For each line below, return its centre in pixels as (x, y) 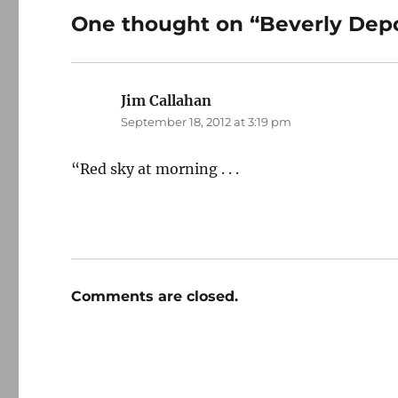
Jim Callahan (167, 100)
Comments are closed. (155, 296)
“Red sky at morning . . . (155, 168)
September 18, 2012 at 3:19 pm (207, 121)
